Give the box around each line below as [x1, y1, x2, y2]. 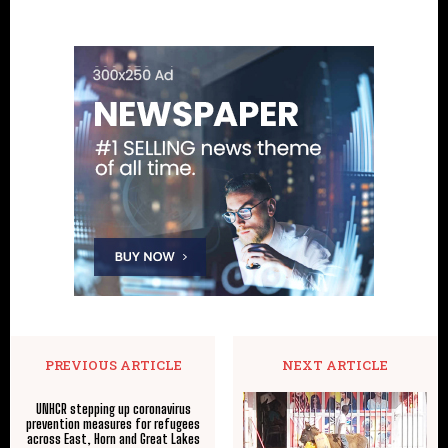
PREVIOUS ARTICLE [44, 355, 182, 374]
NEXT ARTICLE [281, 355, 388, 374]
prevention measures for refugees [26, 415, 201, 432]
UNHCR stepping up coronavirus [35, 400, 191, 417]
